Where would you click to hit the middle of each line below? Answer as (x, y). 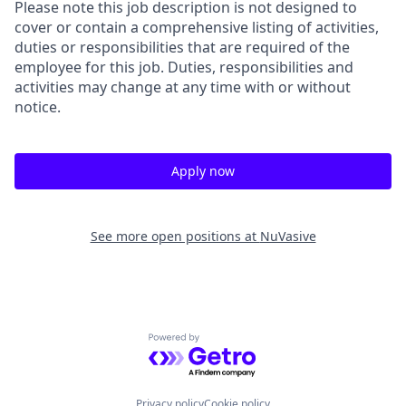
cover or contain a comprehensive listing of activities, (197, 27)
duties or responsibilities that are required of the (182, 47)
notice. (38, 107)
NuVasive (288, 236)
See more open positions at (175, 236)
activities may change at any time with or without (183, 87)
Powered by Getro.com (227, 343)
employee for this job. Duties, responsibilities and (184, 67)
